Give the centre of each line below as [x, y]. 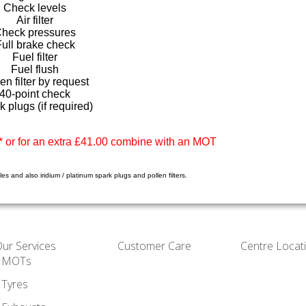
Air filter [35, 20]
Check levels [35, 8]
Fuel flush [35, 69]
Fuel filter [35, 57]
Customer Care [154, 246]
